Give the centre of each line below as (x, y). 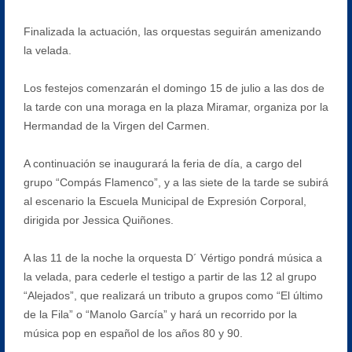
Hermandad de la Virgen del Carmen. (116, 125)
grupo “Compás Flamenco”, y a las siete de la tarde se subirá (176, 182)
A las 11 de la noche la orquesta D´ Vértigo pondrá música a (172, 257)
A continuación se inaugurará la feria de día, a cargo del (162, 163)
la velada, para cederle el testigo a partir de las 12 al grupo (170, 276)
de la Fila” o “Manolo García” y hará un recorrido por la (160, 314)
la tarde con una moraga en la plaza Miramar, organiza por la (176, 106)
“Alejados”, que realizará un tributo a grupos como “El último (173, 295)
